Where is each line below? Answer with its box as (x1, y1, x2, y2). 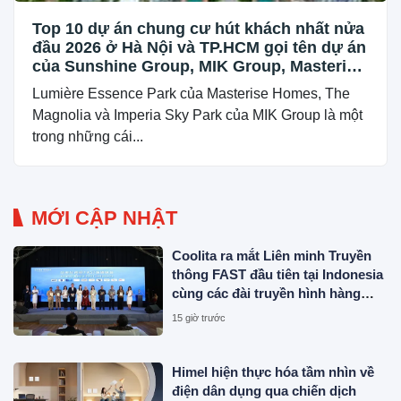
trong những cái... (32, 128, 143, 144)
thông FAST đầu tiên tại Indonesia (172, 266, 384, 282)
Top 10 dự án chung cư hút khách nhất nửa (32, 19, 364, 38)
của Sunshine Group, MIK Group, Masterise (32, 56, 364, 75)
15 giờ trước (172, 311, 226, 323)
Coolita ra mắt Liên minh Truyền (172, 247, 372, 263)
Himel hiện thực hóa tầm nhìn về (172, 364, 375, 380)
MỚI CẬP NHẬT (31, 206, 177, 229)
